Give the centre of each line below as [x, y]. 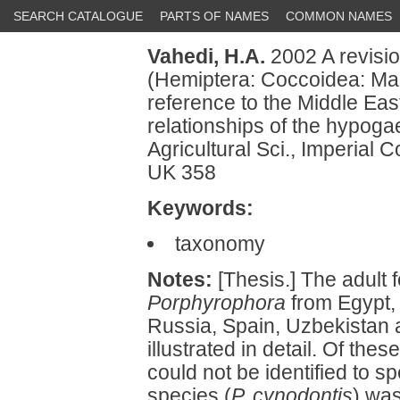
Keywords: [200, 208]
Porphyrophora [217, 303]
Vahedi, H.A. [206, 56]
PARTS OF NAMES [214, 16]
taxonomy [220, 244]
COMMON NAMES [339, 16]
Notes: [180, 279]
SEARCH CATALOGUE [78, 16]
